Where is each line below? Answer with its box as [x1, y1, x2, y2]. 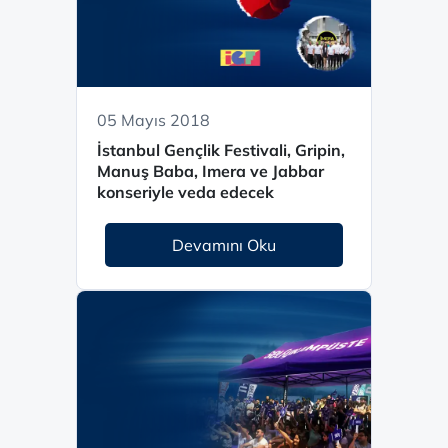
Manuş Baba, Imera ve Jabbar [97, 161, 324, 181]
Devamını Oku [172, 235, 276, 255]
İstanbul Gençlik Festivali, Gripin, [97, 140, 345, 160]
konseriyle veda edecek [97, 182, 274, 202]
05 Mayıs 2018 [97, 110, 210, 130]
